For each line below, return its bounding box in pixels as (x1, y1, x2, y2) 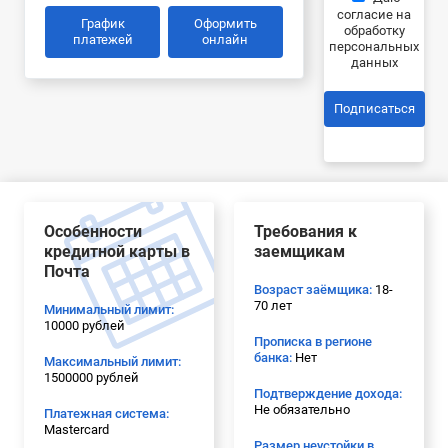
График (80, 15, 125, 31)
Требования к (254, 221, 357, 241)
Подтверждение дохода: (254, 385, 402, 401)
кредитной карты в (44, 241, 190, 261)
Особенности (44, 221, 142, 241)
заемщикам (254, 241, 345, 261)
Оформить (193, 15, 257, 31)
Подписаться (333, 100, 415, 116)
